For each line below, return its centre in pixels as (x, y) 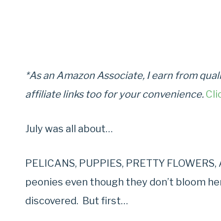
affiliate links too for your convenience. (115, 94)
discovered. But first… (77, 201)
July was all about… (69, 129)
